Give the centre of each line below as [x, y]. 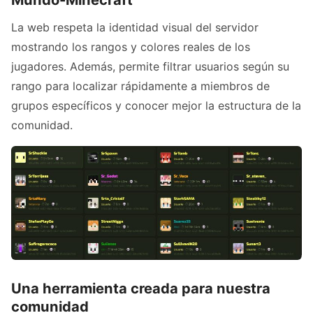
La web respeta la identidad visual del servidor [135, 27]
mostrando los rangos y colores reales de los [131, 46]
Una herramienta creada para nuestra [141, 289]
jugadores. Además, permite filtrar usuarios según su [150, 66]
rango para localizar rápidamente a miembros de [140, 86]
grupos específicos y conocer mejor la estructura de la [156, 105]
